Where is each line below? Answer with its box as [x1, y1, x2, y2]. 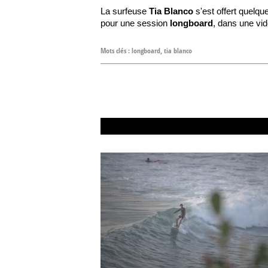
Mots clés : [100, 45, 132, 56]
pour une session [100, 18, 170, 28]
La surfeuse [100, 6, 149, 16]
